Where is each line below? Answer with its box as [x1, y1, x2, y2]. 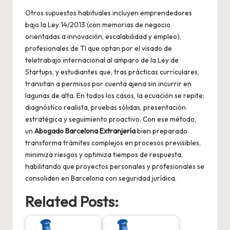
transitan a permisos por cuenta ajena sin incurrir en [25, 79, 191, 89]
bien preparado [136, 126, 187, 136]
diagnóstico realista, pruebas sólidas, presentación [25, 103, 186, 112]
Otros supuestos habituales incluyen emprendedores [25, 8, 192, 18]
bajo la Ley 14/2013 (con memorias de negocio [25, 20, 170, 30]
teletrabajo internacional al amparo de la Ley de [25, 55, 179, 65]
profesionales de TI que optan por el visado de [25, 44, 172, 53]
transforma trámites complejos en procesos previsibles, [25, 138, 201, 148]
